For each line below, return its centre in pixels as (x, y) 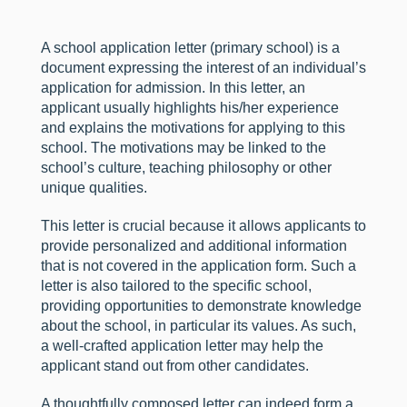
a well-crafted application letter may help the (182, 345)
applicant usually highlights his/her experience (189, 107)
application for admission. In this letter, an (173, 87)
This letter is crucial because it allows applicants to (203, 225)
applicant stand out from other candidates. (174, 365)
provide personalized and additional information (194, 245)
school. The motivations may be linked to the (183, 147)
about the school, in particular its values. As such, (198, 325)
